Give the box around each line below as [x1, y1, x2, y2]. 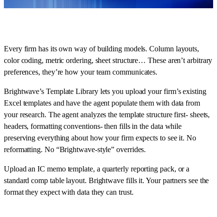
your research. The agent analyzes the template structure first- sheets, [4, 110, 210, 119]
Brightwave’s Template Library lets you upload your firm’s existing [4, 87, 206, 96]
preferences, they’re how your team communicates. [4, 68, 158, 77]
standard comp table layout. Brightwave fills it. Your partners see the [4, 176, 209, 185]
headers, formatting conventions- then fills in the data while [4, 122, 182, 131]
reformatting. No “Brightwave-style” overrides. [4, 145, 146, 154]
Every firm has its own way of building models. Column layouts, [4, 45, 200, 53]
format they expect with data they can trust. [4, 188, 134, 197]
